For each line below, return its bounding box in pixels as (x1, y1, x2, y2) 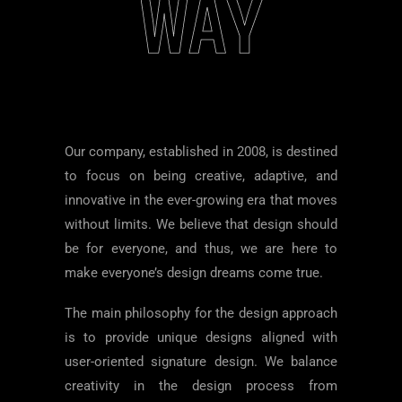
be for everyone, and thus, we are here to (65, 240, 337, 257)
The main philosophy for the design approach (65, 305, 337, 321)
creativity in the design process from (65, 378, 337, 394)
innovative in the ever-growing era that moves (65, 192, 337, 208)
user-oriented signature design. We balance (65, 354, 337, 370)
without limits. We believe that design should (65, 216, 337, 232)
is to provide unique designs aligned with (65, 329, 337, 345)
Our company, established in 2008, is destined (65, 144, 337, 160)
